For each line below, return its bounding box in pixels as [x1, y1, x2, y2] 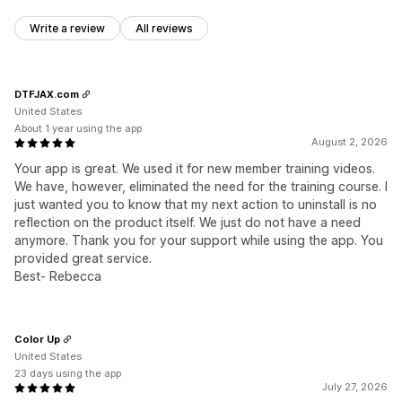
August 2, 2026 [311, 135, 388, 149]
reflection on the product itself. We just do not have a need [14, 214, 361, 231]
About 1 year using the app [14, 122, 142, 135]
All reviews [135, 22, 193, 36]
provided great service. [14, 250, 152, 267]
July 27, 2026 [322, 380, 388, 394]
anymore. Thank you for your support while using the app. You [14, 232, 383, 249]
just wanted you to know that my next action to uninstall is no [14, 197, 377, 213]
